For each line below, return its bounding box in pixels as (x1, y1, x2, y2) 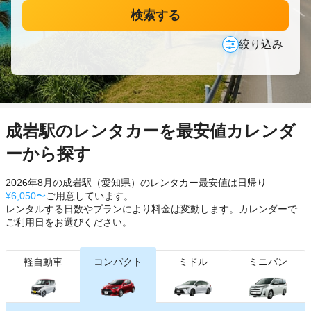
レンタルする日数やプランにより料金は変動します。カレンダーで (6, 203, 297, 215)
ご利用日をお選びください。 (6, 217, 132, 228)
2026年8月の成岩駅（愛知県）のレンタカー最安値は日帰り (6, 177, 267, 188)
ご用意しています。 (46, 190, 133, 201)
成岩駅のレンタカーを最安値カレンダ (6, 121, 296, 140)
